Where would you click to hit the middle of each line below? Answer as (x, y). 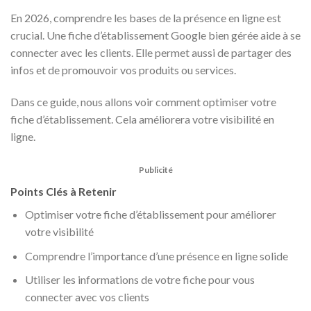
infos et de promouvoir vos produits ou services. (123, 70)
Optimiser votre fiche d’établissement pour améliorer (150, 214)
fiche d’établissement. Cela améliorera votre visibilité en (142, 119)
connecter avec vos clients (87, 297)
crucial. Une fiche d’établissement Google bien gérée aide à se (155, 35)
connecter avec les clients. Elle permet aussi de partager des (151, 53)
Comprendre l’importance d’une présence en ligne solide (156, 255)
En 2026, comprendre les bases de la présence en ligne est (146, 18)
